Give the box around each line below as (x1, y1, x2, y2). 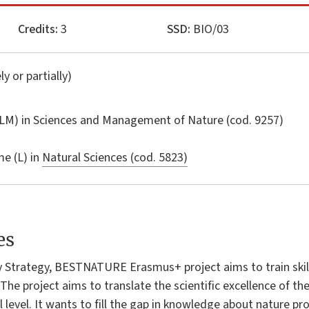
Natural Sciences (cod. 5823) (42, 148, 188, 166)
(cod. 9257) (226, 111, 283, 129)
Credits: (18, 20, 59, 38)
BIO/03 (190, 20, 229, 38)
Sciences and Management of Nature (33, 111, 226, 129)
